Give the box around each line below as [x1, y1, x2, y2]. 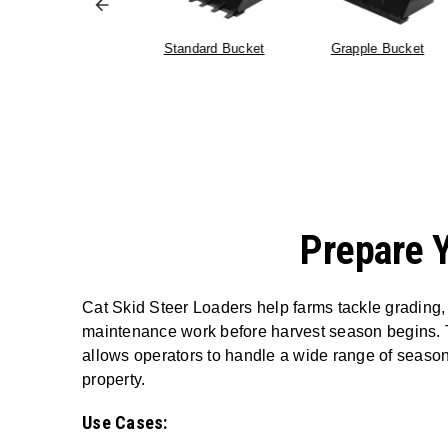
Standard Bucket [163, 41, 265, 56]
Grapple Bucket [330, 41, 424, 56]
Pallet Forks [13, 41, 87, 56]
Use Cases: [82, 411, 168, 433]
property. [82, 370, 146, 388]
